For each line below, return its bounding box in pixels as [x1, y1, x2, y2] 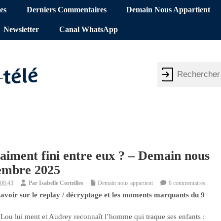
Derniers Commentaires [26, 5, 107, 15]
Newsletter [3, 25, 39, 35]
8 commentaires [169, 180, 205, 187]
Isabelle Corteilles [39, 180, 83, 187]
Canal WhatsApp [59, 25, 118, 35]
